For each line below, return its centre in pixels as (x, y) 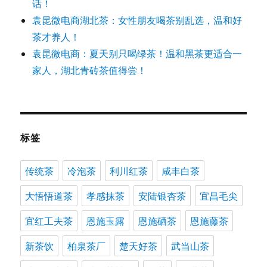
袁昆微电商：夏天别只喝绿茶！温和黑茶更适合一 (137, 54)
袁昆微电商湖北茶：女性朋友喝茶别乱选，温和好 (137, 20)
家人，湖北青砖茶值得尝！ (90, 70)
